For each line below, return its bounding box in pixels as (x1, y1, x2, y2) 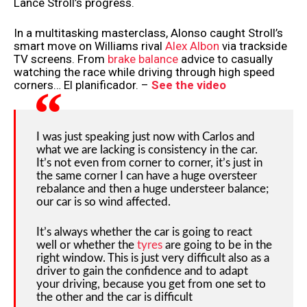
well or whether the (36, 239, 137, 251)
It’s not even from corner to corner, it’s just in (36, 156, 262, 169)
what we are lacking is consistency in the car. (36, 143, 258, 156)
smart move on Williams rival (14, 39, 165, 53)
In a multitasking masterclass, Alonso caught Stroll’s (14, 26, 283, 40)
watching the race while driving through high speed (14, 65, 275, 79)
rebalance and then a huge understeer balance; (36, 182, 269, 195)
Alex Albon (165, 39, 219, 53)
